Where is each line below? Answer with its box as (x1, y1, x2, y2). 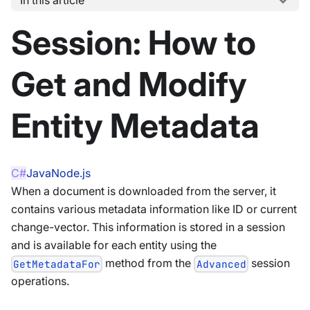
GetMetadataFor (13, 257, 101, 271)
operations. (11, 274, 69, 289)
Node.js (51, 166, 91, 180)
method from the (102, 256, 194, 270)
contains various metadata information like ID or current (11, 202, 297, 216)
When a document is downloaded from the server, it (11, 184, 276, 198)
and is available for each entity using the (11, 238, 217, 252)
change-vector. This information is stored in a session (11, 220, 285, 234)
